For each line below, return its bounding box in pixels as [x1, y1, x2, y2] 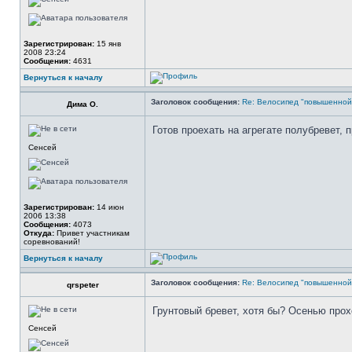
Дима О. [67, 100, 98, 108]
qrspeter [66, 280, 99, 289]
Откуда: [24, 229, 54, 237]
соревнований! [24, 237, 80, 246]
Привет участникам [54, 229, 130, 237]
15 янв [94, 39, 121, 48]
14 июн [94, 203, 124, 211]
